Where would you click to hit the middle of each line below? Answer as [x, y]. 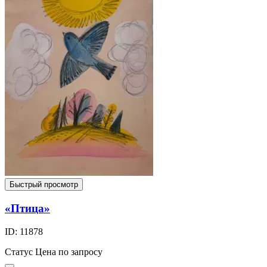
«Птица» [27, 209]
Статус [19, 252]
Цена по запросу [69, 252]
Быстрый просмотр [44, 185]
